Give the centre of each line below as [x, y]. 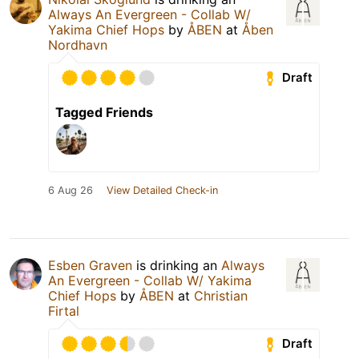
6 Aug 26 [71, 190]
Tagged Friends [104, 112]
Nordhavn [78, 44]
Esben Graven [90, 265]
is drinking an [177, 265]
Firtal [64, 311]
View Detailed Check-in [162, 190]
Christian [221, 295]
